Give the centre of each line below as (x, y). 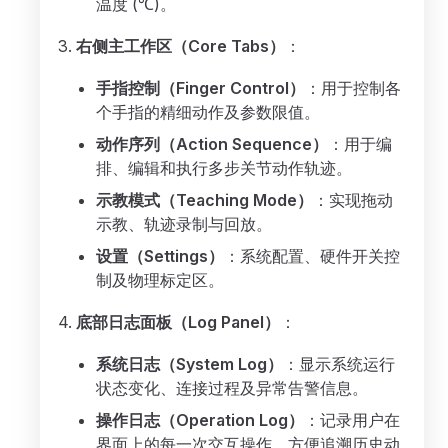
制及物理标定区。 (160, 280)
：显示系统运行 (339, 364)
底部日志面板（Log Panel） (178, 322)
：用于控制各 (353, 88)
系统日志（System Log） (189, 364)
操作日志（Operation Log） (200, 420)
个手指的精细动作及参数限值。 (208, 112)
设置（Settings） (160, 256)
